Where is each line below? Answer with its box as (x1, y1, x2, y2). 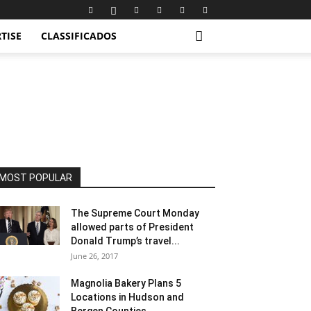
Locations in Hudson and (71, 292, 184, 303)
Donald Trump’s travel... (71, 235, 180, 246)
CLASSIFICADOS (41, 29, 117, 42)
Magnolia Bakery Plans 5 (71, 278, 181, 289)
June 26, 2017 (71, 251, 118, 261)
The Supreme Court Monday (71, 208, 199, 219)
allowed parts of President (71, 221, 194, 233)
